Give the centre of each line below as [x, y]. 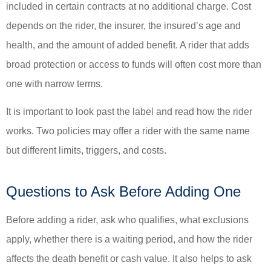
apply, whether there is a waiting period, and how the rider [129, 240]
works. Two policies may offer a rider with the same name [128, 131]
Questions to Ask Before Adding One [123, 192]
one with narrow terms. [54, 83]
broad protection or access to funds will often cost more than [134, 64]
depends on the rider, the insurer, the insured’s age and [123, 25]
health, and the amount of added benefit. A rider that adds [128, 45]
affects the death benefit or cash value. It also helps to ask [129, 259]
